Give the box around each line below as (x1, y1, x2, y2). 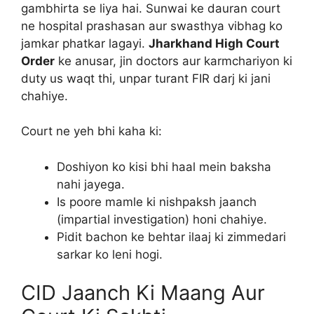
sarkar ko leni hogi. (57, 247, 163, 261)
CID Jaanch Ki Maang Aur (21, 280, 265, 305)
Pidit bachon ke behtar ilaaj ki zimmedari (57, 229, 286, 244)
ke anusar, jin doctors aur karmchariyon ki (55, 53, 292, 68)
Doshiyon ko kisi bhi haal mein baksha (57, 159, 271, 174)
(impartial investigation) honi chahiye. (57, 212, 267, 226)
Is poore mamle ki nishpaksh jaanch (57, 194, 257, 209)
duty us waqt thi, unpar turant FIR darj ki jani (21, 71, 271, 86)
